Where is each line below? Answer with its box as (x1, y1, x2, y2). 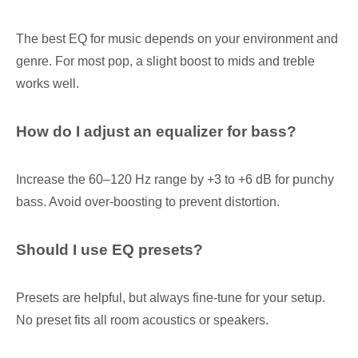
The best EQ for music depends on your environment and (16, 32, 338, 46)
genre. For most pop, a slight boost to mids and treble (16, 54, 315, 68)
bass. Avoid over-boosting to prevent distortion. (16, 195, 280, 209)
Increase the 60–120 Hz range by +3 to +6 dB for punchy (16, 173, 334, 186)
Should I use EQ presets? (16, 241, 203, 258)
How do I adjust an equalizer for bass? (16, 123, 296, 140)
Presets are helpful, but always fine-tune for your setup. (16, 291, 325, 304)
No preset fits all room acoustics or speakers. (16, 313, 268, 327)
